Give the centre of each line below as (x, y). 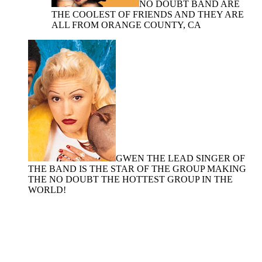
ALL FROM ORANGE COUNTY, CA (126, 25)
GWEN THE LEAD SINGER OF (180, 158)
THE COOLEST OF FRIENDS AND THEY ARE (148, 14)
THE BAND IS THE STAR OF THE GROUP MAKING (137, 169)
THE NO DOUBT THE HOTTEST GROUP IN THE (130, 179)
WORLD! (47, 190)
